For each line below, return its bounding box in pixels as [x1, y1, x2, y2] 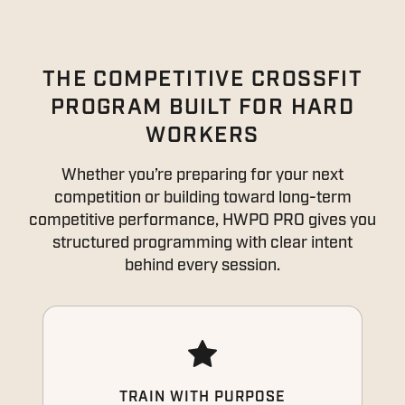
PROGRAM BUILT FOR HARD [50, 93, 355, 122]
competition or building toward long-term [53, 187, 352, 209]
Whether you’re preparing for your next [61, 165, 344, 186]
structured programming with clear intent [52, 232, 353, 254]
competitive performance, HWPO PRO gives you [29, 210, 376, 231]
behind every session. [125, 255, 280, 277]
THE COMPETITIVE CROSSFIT [42, 65, 363, 94]
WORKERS [146, 121, 259, 150]
